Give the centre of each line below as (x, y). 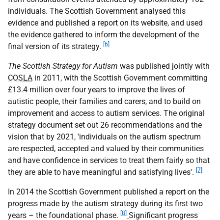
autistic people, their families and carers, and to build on (104, 101)
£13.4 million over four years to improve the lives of (96, 90)
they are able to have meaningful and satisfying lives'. (102, 172)
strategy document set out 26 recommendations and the (105, 125)
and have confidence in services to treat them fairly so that (109, 160)
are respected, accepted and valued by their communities (106, 149)
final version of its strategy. (55, 46)
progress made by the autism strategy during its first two (105, 204)
